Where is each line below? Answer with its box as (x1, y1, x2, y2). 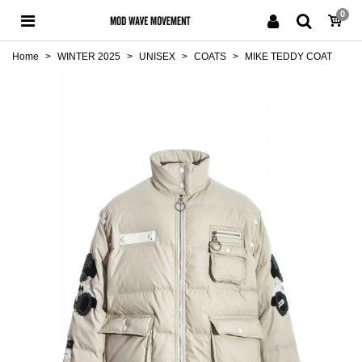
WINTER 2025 (57, 51, 120, 62)
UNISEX (139, 51, 175, 62)
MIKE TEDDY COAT (245, 51, 332, 62)
